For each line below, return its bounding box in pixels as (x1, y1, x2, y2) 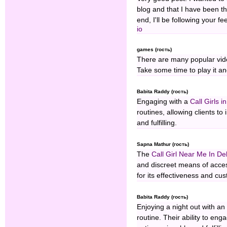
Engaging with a (137, 98, 190, 106)
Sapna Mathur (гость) (137, 141, 189, 147)
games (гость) (137, 47, 172, 53)
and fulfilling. (137, 119, 177, 127)
